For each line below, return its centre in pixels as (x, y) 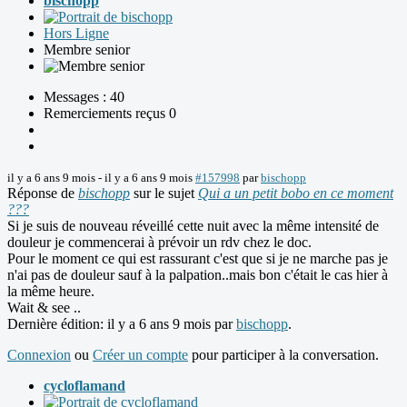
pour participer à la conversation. (283, 355)
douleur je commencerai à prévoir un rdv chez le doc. (159, 243)
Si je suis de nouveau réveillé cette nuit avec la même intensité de (193, 226)
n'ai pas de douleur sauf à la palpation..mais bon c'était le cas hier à (198, 275)
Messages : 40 (84, 97)
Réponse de (43, 194)
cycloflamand (84, 386)
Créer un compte (140, 355)
